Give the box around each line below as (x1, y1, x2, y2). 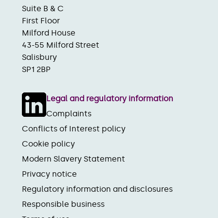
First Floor (22, 16, 60, 25)
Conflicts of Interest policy (22, 124, 126, 133)
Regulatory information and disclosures (22, 184, 173, 194)
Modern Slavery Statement (22, 154, 125, 163)
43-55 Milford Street (22, 40, 99, 50)
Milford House (22, 28, 75, 37)
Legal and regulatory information (46, 93, 173, 103)
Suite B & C (22, 3, 64, 13)
